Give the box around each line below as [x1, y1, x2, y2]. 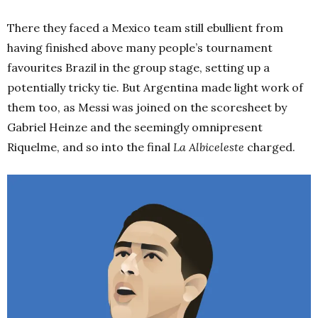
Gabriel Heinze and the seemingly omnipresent [7, 119, 263, 134]
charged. [244, 139, 295, 154]
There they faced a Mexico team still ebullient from [7, 20, 283, 35]
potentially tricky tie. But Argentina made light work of [7, 79, 303, 94]
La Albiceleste [173, 139, 244, 154]
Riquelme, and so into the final [7, 139, 173, 154]
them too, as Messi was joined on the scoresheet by [7, 99, 287, 114]
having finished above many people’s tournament [7, 40, 273, 55]
